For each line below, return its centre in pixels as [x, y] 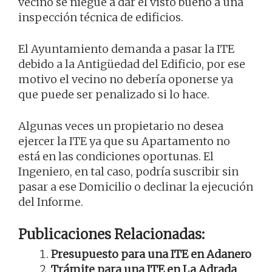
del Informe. [51, 202]
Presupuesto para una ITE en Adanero [151, 254]
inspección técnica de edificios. [101, 18]
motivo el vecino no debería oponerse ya [126, 80]
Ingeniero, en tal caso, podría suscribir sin [128, 172]
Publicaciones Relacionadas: [111, 235]
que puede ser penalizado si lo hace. [114, 95]
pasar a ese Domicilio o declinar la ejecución [136, 187]
